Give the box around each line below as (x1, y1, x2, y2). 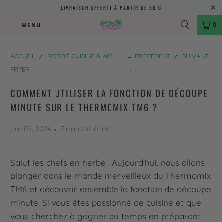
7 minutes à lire (60, 124, 110, 133)
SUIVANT (182, 52, 209, 60)
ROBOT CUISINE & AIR (47, 52, 113, 60)
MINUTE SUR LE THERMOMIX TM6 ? (10, 100, 158, 113)
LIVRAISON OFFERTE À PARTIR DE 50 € (60, 3, 162, 11)
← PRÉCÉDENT (126, 52, 170, 60)
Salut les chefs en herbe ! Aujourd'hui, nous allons (10, 157, 205, 167)
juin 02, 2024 (10, 124, 51, 133)
